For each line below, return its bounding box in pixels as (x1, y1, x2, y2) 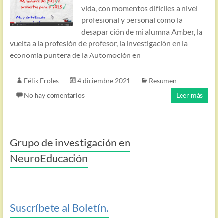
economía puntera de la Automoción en (9, 50, 141, 59)
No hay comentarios (23, 91, 85, 99)
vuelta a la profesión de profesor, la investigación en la (9, 38, 188, 48)
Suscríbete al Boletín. (9, 201, 109, 214)
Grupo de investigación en (9, 136, 130, 149)
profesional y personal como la (81, 15, 182, 24)
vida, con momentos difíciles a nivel (81, 3, 198, 13)
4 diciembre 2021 (77, 76, 130, 85)
